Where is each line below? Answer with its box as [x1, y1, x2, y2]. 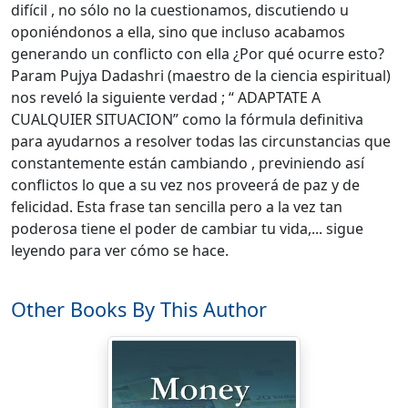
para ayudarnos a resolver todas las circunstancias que [11, 130, 391, 151]
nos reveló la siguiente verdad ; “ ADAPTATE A [11, 87, 321, 107]
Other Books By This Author [11, 295, 267, 322]
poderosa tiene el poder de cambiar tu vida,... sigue [11, 218, 363, 239]
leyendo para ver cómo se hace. [11, 240, 229, 260]
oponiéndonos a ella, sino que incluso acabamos [11, 21, 345, 42]
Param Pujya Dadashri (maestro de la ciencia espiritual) [11, 65, 391, 86]
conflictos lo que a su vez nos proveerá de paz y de [11, 174, 360, 195]
